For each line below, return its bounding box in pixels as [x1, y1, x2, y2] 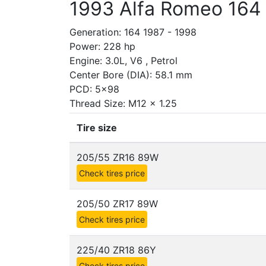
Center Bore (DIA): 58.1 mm [69, 69, 192, 81]
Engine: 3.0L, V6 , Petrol [69, 55, 178, 66]
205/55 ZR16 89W [77, 151, 159, 163]
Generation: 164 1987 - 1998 [69, 26, 197, 38]
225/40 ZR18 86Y [77, 244, 156, 256]
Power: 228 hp [69, 40, 135, 52]
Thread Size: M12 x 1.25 [69, 97, 177, 109]
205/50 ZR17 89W [77, 198, 158, 210]
